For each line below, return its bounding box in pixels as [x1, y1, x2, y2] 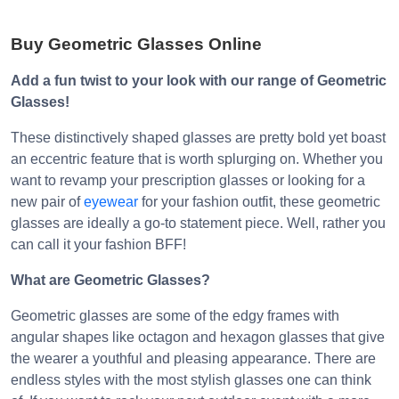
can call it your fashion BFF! [11, 237, 186, 252]
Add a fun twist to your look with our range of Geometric [11, 73, 387, 88]
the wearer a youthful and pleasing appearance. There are [11, 351, 376, 366]
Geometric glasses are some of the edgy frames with [11, 308, 339, 323]
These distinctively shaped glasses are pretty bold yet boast [11, 130, 386, 145]
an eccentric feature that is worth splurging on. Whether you [11, 151, 383, 167]
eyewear [84, 194, 138, 209]
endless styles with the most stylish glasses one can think [11, 372, 371, 387]
